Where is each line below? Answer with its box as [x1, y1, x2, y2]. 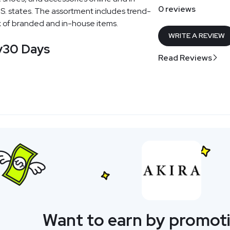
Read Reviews [158, 52, 213, 63]
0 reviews [158, 3, 196, 14]
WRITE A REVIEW [168, 31, 225, 41]
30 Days [2, 41, 50, 57]
